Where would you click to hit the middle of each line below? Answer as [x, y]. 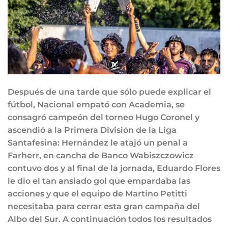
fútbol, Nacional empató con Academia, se [96, 104]
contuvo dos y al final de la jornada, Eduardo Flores [114, 168]
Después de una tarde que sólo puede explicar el [109, 92]
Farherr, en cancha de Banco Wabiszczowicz [101, 155]
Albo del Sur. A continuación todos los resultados [110, 219]
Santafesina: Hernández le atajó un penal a [98, 142]
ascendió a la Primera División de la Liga [92, 130]
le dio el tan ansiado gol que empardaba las [99, 181]
